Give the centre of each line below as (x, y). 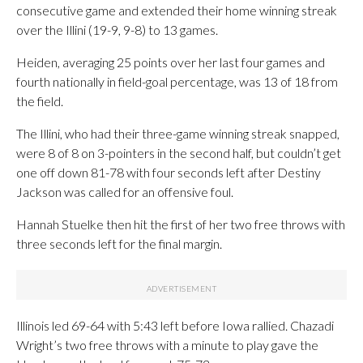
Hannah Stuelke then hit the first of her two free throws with (181, 224)
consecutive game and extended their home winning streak (177, 10)
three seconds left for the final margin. (119, 243)
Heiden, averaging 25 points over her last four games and (171, 62)
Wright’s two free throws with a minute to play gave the (167, 345)
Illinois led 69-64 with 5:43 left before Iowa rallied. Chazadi (175, 325)
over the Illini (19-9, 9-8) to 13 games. (117, 30)
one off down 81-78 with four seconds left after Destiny (169, 172)
